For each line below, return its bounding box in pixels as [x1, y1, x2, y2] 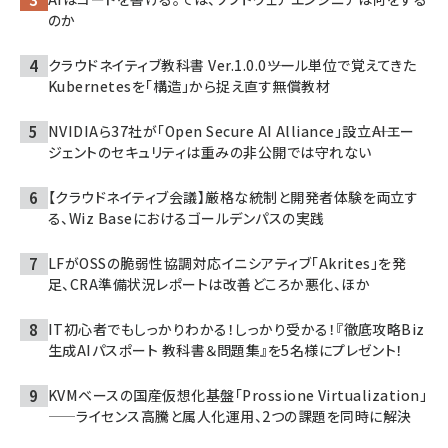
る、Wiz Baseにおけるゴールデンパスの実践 [48, 208, 325, 228]
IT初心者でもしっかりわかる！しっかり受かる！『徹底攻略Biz [48, 319, 425, 339]
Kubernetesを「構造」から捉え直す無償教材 [48, 76, 330, 96]
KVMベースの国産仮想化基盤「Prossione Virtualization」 [48, 385, 428, 405]
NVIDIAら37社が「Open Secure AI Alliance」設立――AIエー [48, 121, 415, 141]
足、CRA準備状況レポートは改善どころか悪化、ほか [48, 274, 370, 294]
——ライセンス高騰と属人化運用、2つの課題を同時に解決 [48, 406, 412, 426]
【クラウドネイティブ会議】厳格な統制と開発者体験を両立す [48, 187, 419, 207]
